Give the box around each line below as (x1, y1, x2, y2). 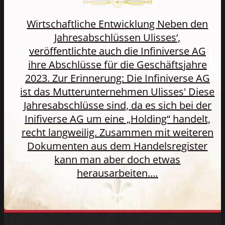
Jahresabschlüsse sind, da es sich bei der (23, 98, 211, 112)
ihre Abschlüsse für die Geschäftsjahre (28, 57, 207, 71)
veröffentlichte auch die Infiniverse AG (29, 44, 206, 58)
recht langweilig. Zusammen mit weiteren (21, 125, 213, 139)
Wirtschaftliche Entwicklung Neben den (27, 17, 208, 31)
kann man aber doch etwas (54, 152, 181, 166)
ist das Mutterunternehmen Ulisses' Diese (20, 84, 215, 98)
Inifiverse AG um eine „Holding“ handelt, (24, 111, 210, 126)
